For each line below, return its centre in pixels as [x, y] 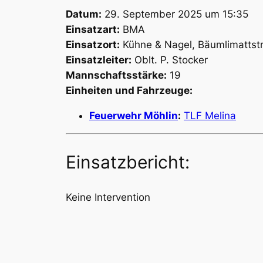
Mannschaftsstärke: [116, 75]
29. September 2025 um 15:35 [175, 14]
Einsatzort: [93, 45]
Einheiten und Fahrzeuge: [129, 91]
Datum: [84, 14]
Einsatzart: [93, 30]
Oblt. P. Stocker [170, 60]
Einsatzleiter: [99, 60]
